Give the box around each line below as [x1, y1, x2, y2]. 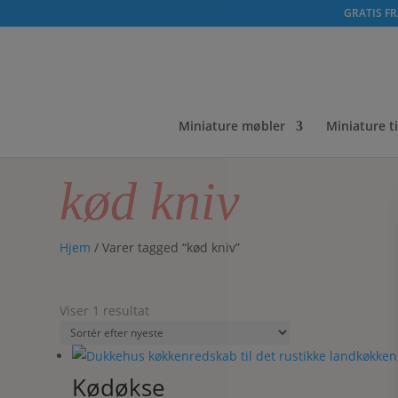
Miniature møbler [179, 117, 285, 134]
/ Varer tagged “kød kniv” [91, 239, 241, 256]
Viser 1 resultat [60, 301, 150, 319]
